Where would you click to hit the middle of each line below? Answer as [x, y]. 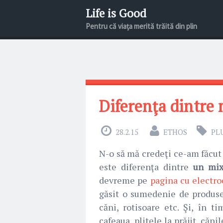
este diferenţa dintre [146, 167]
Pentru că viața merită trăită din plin [141, 26]
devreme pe [125, 180]
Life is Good [116, 13]
